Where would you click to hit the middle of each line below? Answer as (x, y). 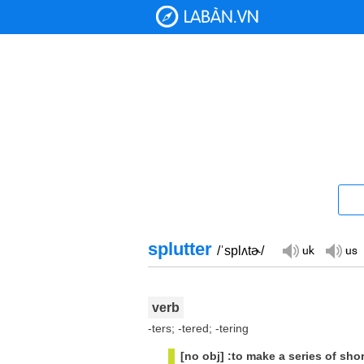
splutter (182, 249)
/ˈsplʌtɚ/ (240, 251)
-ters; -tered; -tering (198, 328)
